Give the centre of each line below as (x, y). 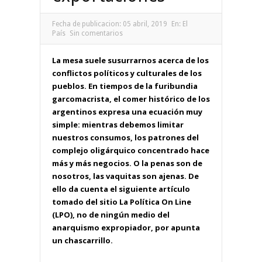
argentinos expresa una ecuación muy (127, 111)
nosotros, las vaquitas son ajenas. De (125, 176)
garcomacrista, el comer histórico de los (131, 99)
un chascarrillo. (82, 240)
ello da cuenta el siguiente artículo (121, 189)
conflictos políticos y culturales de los (127, 73)
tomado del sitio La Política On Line (122, 201)
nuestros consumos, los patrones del (125, 137)
